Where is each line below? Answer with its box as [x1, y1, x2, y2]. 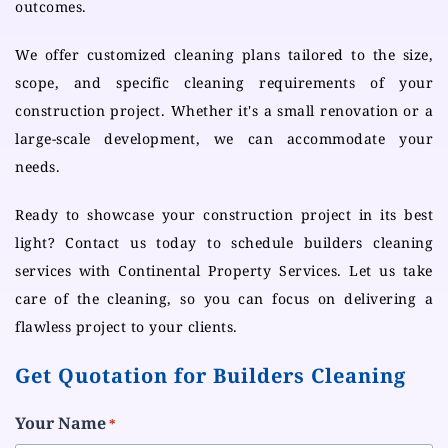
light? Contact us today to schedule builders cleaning [15, 233, 433, 253]
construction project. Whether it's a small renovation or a [15, 101, 433, 121]
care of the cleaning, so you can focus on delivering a [15, 289, 433, 309]
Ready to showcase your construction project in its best [15, 205, 433, 225]
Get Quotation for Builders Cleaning [15, 362, 406, 390]
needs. [15, 157, 60, 177]
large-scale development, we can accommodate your [15, 129, 433, 149]
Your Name [15, 412, 106, 435]
